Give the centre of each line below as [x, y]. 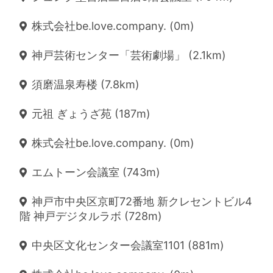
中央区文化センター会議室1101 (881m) [128, 245]
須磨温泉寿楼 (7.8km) [86, 84]
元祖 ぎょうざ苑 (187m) [91, 114]
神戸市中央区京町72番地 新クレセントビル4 [142, 201]
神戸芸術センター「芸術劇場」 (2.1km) [129, 55]
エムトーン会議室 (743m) [96, 172]
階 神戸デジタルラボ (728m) [91, 216]
